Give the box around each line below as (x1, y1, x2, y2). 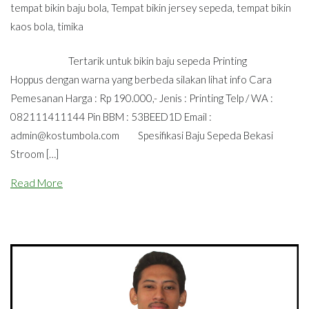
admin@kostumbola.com (10, 128, 119, 141)
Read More (10, 176, 63, 189)
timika (57, 20, 83, 33)
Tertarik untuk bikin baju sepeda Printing (10, 54, 247, 67)
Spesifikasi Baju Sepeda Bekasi (119, 128, 273, 141)
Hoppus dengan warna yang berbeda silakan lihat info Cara (10, 72, 272, 86)
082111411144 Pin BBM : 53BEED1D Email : (10, 110, 212, 123)
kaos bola (10, 20, 53, 33)
